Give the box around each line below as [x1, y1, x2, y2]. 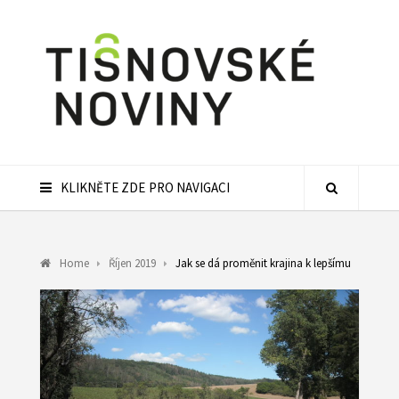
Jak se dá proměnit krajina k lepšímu [175, 256, 351, 271]
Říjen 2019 [108, 256, 156, 271]
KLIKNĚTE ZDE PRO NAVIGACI [60, 179, 231, 196]
